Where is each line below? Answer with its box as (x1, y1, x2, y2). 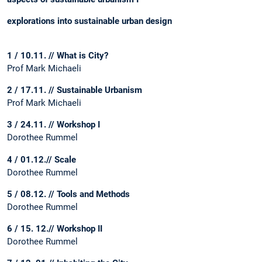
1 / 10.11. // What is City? (7, 50, 108, 61)
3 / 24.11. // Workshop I (7, 119, 100, 130)
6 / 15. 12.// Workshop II (7, 223, 102, 234)
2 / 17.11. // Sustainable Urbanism (7, 85, 142, 96)
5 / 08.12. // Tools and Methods (7, 188, 130, 199)
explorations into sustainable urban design (7, 15, 172, 26)
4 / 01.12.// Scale (7, 154, 76, 165)
